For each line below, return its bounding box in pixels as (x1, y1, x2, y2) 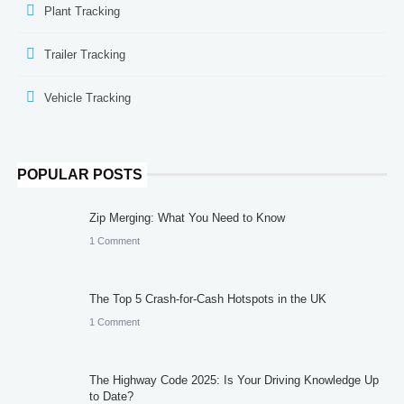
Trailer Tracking (43, 47, 125, 61)
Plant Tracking (43, 4, 120, 18)
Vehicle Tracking (43, 90, 131, 105)
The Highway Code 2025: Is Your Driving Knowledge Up (88, 372, 379, 387)
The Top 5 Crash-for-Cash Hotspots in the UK (88, 291, 326, 306)
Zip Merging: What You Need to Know (88, 210, 285, 225)
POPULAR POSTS (16, 166, 142, 182)
